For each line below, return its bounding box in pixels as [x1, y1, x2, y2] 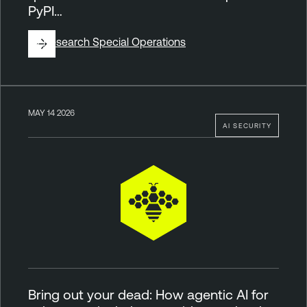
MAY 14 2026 [28, 108, 75, 117]
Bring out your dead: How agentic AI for [28, 286, 269, 303]
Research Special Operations [43, 35, 186, 48]
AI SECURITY [222, 121, 271, 130]
